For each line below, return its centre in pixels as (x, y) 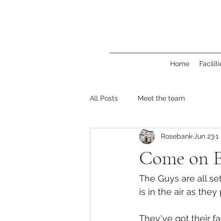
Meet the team (161, 98)
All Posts (104, 98)
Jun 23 (204, 136)
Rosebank (177, 136)
